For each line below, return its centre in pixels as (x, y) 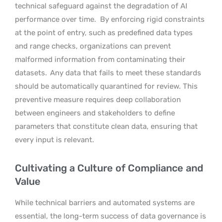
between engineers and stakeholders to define (95, 113)
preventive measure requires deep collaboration (98, 99)
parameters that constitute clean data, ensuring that (106, 126)
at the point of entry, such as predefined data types (104, 32)
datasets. (31, 73)
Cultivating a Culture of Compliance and (109, 168)
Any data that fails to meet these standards (125, 73)
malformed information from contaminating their (100, 59)
